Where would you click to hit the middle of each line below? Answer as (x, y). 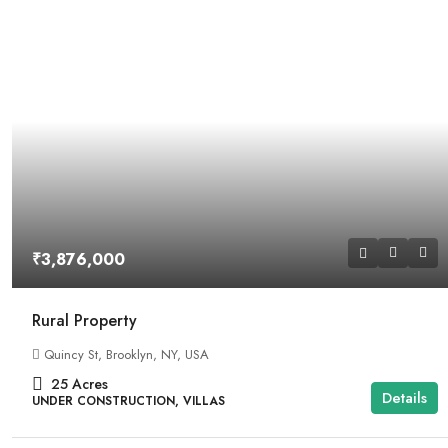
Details (405, 398)
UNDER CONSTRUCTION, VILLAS (128, 401)
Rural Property (84, 321)
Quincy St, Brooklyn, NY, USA (126, 355)
